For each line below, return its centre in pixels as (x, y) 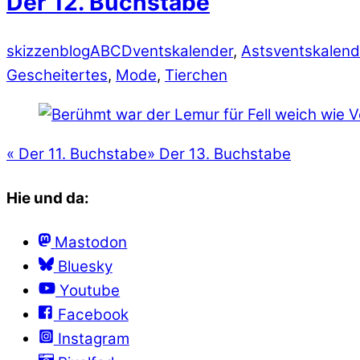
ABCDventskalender (162, 51)
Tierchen (196, 76)
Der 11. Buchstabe (81, 154)
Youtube (90, 290)
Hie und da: (48, 198)
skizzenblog (48, 51)
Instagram (93, 339)
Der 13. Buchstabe (223, 154)
